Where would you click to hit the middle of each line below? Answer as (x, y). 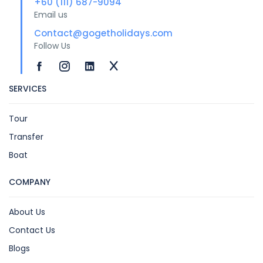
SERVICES (28, 89)
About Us (27, 212)
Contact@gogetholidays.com (103, 33)
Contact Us (32, 230)
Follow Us (52, 46)
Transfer (26, 137)
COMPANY (30, 182)
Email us (51, 15)
